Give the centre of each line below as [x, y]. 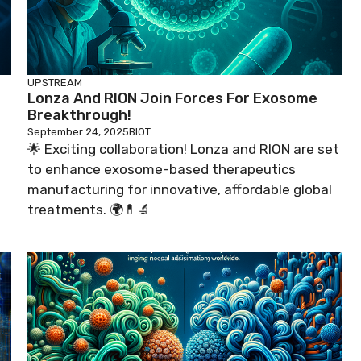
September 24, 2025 [78, 131]
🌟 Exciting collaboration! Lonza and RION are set [183, 149]
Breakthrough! [79, 115]
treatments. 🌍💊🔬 [89, 209]
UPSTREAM [55, 82]
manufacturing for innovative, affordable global [180, 189]
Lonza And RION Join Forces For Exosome [172, 98]
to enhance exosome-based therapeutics [162, 169]
